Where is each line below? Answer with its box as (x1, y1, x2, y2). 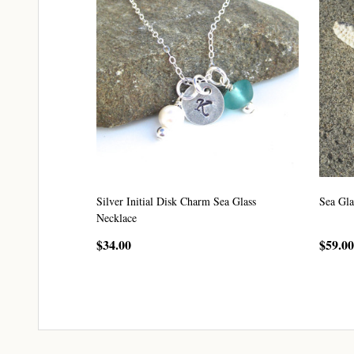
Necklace (96, 210, 137, 226)
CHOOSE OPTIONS (147, 271, 248, 288)
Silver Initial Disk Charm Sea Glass (96, 194, 256, 209)
